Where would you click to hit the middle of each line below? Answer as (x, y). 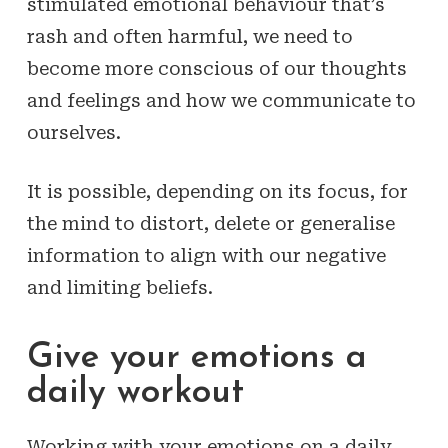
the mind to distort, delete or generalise (210, 223)
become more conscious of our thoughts (216, 68)
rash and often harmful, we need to (189, 36)
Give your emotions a (196, 358)
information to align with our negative (206, 255)
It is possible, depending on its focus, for (217, 191)
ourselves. (73, 132)
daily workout (135, 393)
